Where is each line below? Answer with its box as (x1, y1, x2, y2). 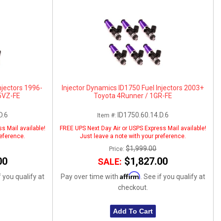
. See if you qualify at (140, 172, 205, 181)
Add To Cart (112, 207, 153, 215)
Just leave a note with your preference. (79, 132, 186, 140)
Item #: (97, 111, 117, 119)
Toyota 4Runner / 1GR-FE (93, 91, 172, 100)
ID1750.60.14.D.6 (117, 110, 169, 119)
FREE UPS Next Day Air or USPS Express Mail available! (59, 124, 206, 132)
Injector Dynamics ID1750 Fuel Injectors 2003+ (62, 83, 204, 92)
